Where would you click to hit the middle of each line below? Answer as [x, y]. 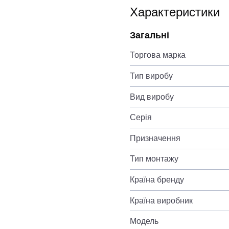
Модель [144, 221]
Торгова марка [158, 55]
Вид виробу [152, 97]
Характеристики [175, 12]
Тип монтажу [154, 159]
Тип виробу [151, 76]
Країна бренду [157, 179]
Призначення [155, 138]
